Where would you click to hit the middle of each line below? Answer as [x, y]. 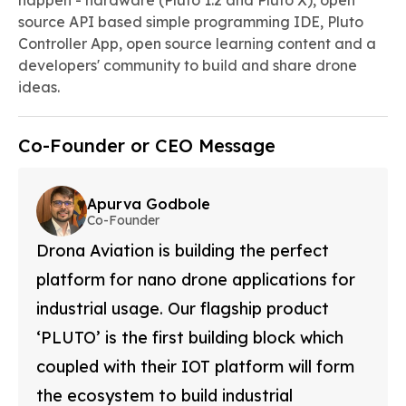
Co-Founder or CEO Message [147, 145]
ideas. [39, 87]
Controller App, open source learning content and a [197, 43]
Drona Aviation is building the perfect [183, 251]
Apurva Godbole [149, 204]
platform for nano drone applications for [196, 280]
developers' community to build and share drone [188, 65]
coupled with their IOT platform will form [195, 367]
